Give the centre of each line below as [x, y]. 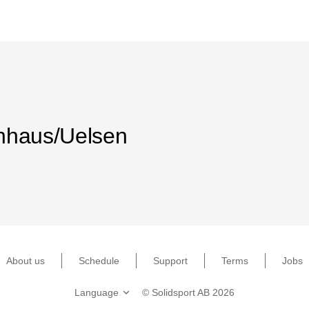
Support [170, 260]
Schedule [99, 260]
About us [26, 260]
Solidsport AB [181, 292]
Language [97, 292]
